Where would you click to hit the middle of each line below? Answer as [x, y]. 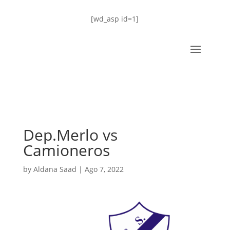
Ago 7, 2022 [104, 169]
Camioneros [66, 150]
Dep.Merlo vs [70, 135]
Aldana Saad [55, 169]
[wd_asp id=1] [115, 19]
